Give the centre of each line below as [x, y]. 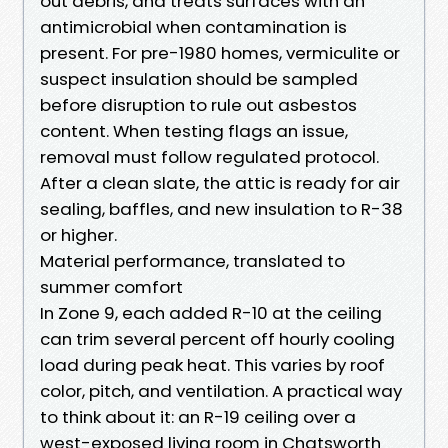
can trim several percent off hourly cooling [217, 338]
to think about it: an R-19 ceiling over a [198, 416]
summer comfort [111, 286]
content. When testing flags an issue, [194, 130]
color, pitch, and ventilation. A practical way [221, 390]
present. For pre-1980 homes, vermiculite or [220, 52]
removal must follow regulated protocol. [209, 156]
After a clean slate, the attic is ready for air [220, 182]
